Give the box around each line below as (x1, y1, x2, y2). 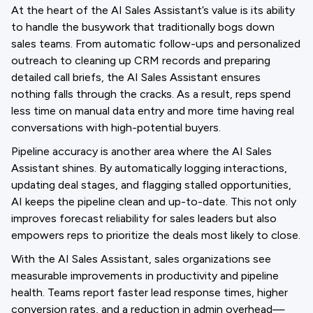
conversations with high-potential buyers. (11, 121, 221, 134)
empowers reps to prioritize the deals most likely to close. (11, 228, 300, 242)
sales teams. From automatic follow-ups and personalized (11, 37, 300, 50)
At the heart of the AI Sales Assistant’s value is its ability (11, 3, 295, 17)
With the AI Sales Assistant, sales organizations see (11, 252, 271, 265)
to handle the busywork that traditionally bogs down (11, 20, 275, 34)
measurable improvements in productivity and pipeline (11, 269, 279, 282)
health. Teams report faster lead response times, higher (11, 286, 288, 299)
